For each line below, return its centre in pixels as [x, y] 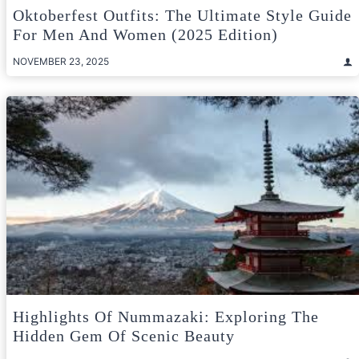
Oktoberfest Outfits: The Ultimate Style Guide [182, 16]
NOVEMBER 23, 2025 [61, 62]
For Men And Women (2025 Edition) [145, 35]
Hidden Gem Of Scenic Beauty [124, 335]
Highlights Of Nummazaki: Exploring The [166, 316]
